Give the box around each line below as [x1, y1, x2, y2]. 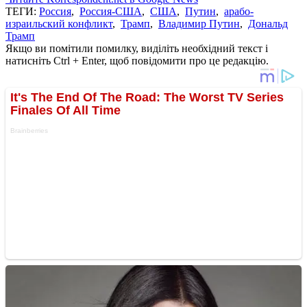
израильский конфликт [5, 17, 112, 29]
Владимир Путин [158, 17, 240, 29]
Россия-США [79, 5, 142, 17]
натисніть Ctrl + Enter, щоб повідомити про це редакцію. [5, 54, 269, 66]
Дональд [248, 17, 288, 29]
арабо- [224, 5, 254, 17]
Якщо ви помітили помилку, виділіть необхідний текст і [5, 42, 268, 54]
